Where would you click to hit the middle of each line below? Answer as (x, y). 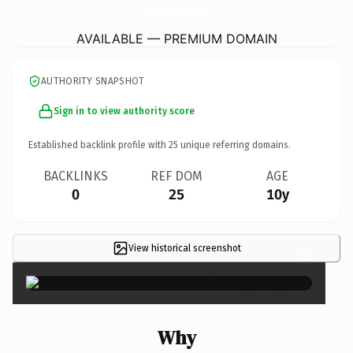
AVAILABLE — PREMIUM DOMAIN (176, 38)
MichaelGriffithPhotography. (173, 13)
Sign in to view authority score (124, 111)
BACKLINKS (76, 176)
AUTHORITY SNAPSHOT (93, 81)
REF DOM (176, 176)
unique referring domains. (234, 145)
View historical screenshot (184, 248)
